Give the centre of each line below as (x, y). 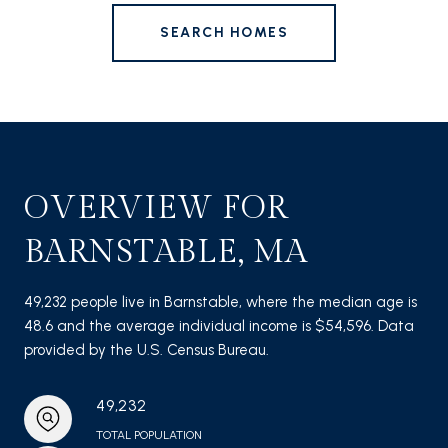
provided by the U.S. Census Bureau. (146, 349)
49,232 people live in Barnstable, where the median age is (220, 301)
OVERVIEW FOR (156, 207)
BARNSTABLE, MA (166, 251)
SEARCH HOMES (224, 32)
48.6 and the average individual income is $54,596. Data (219, 325)
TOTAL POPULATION (149, 434)
